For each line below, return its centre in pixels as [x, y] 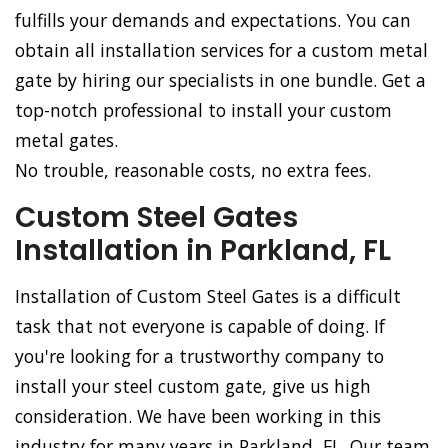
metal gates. [66, 140]
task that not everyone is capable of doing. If [200, 326]
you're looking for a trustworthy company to [199, 356]
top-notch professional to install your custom [203, 110]
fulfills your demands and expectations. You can [213, 20]
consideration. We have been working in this [198, 416]
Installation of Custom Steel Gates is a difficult [208, 296]
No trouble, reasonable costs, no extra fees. [193, 170]
